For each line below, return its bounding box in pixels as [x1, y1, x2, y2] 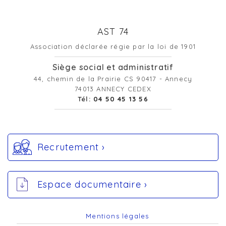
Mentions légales [86, 211, 149, 220]
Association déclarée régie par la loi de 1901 [30, 42, 196, 50]
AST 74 [97, 25, 129, 37]
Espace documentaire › [37, 178, 148, 190]
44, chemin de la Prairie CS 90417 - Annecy [33, 74, 193, 83]
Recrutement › [37, 141, 105, 153]
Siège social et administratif [52, 62, 174, 72]
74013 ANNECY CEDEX [75, 84, 151, 93]
